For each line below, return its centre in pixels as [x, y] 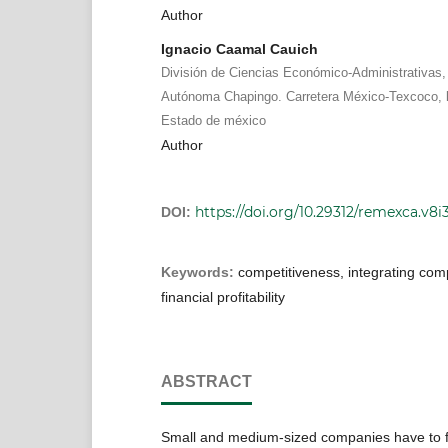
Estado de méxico [213, 120]
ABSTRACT [206, 381]
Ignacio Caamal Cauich [239, 48]
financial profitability [222, 296]
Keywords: [199, 271]
